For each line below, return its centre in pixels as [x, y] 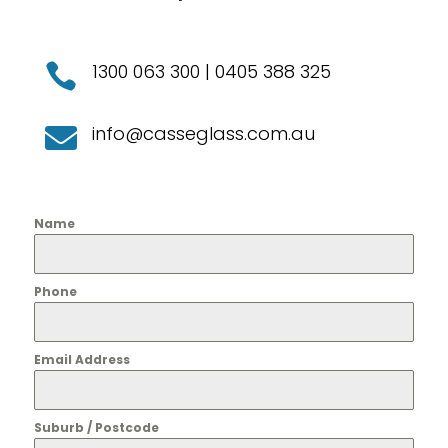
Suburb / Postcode [96, 427]
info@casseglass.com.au [203, 133]
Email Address [81, 359]
